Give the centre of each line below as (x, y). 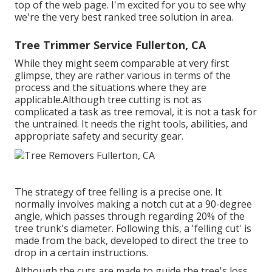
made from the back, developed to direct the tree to (131, 240)
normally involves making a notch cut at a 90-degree (133, 204)
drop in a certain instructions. (81, 252)
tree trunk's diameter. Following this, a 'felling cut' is (133, 228)
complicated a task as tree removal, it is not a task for (136, 112)
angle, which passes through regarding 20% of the (130, 216)
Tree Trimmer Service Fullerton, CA (110, 45)
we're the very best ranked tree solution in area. (124, 17)
